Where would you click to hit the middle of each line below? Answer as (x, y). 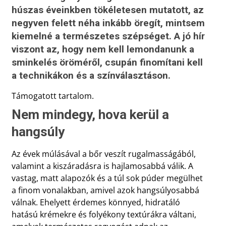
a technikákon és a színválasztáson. (91, 75)
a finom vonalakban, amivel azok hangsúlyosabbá (105, 190)
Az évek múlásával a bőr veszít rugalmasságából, (103, 154)
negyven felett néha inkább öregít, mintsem (108, 23)
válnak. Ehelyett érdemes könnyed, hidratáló (96, 202)
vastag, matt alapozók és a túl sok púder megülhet (107, 178)
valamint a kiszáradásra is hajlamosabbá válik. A (102, 166)
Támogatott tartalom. (52, 96)
